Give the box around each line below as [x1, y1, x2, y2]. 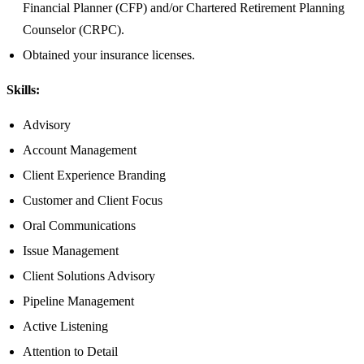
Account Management [23, 143, 136, 158]
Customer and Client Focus [23, 193, 162, 208]
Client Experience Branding [23, 168, 166, 183]
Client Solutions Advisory [23, 269, 155, 284]
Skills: [6, 83, 40, 97]
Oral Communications [23, 219, 136, 233]
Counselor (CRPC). [23, 23, 124, 37]
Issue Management [23, 244, 119, 258]
